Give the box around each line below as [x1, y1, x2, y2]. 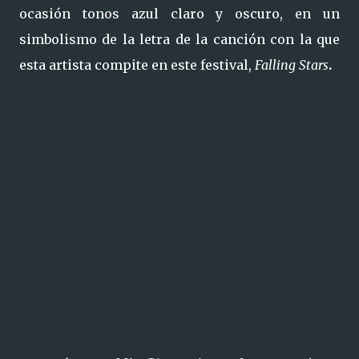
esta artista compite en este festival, [19, 57, 255, 73]
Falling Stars [255, 57, 329, 73]
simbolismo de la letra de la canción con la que [19, 31, 340, 47]
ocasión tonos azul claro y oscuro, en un [19, 6, 340, 22]
